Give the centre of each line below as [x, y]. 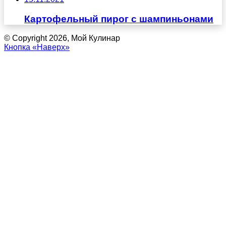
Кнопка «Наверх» [37, 47]
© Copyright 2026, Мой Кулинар [62, 38]
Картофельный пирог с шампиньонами [119, 19]
